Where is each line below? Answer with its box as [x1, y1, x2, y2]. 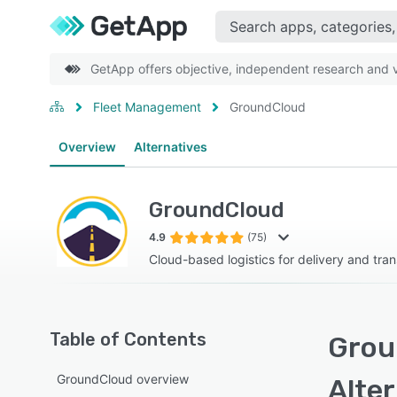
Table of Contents [50, 329, 206, 350]
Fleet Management [93, 99, 201, 114]
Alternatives [134, 139, 207, 154]
